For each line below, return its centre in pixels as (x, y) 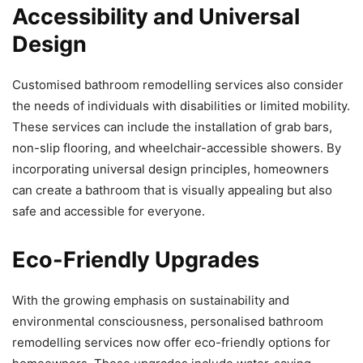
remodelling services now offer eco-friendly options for (171, 342)
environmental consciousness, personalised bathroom (168, 321)
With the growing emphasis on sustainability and (151, 300)
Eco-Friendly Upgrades (136, 260)
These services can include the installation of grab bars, (172, 127)
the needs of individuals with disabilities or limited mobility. (181, 106)
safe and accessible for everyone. (109, 211)
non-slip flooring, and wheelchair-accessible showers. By (177, 148)
